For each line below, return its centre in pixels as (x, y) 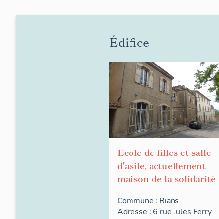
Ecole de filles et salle (164, 152)
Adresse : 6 (139, 212)
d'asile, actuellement (162, 165)
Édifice (129, 42)
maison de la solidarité (166, 179)
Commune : (138, 201)
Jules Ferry (193, 212)
